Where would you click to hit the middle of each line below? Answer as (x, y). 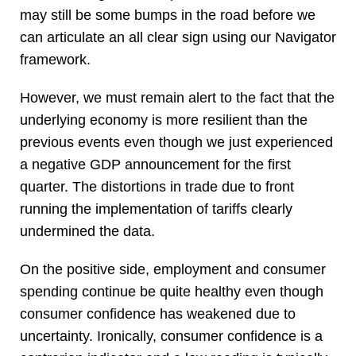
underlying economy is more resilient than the (164, 120)
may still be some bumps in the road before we (168, 15)
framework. (55, 60)
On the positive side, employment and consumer (173, 270)
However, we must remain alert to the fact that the (177, 98)
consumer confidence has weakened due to (158, 314)
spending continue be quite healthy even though (172, 292)
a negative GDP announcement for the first (155, 165)
